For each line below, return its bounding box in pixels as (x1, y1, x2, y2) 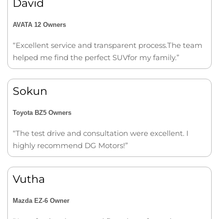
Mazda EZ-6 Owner (13, 197, 69, 204)
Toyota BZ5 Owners (13, 109, 71, 116)
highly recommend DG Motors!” (13, 141, 128, 150)
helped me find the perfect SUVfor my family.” (13, 53, 179, 62)
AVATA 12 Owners (13, 21, 66, 28)
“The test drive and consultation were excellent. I (13, 129, 189, 138)
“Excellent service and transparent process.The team (13, 41, 202, 50)
